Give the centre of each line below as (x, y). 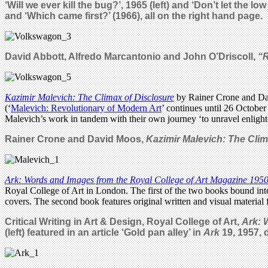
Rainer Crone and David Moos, (75, 139)
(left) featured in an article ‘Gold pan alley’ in (104, 232)
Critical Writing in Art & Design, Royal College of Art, (123, 221)
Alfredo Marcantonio (115, 56)
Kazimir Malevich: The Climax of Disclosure (89, 97)
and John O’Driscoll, (209, 56)
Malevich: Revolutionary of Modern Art (86, 108)
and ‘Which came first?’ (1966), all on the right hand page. (134, 16)
